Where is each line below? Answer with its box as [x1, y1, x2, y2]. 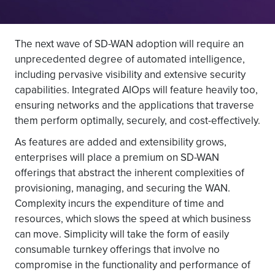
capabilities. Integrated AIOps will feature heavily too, [15, 82, 258, 97]
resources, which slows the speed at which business [15, 211, 251, 226]
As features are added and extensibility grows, [15, 134, 227, 149]
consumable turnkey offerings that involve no [15, 242, 220, 257]
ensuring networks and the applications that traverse [15, 98, 254, 112]
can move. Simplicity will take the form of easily [15, 227, 229, 241]
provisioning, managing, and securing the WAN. [15, 180, 230, 195]
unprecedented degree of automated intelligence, [15, 52, 245, 66]
